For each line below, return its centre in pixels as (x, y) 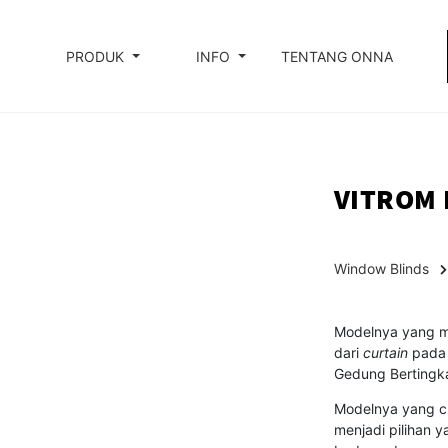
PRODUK (95, 56)
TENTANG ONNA (337, 56)
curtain (385, 353)
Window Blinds (381, 269)
